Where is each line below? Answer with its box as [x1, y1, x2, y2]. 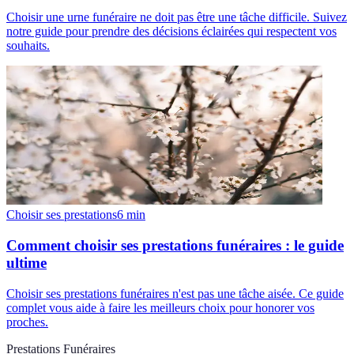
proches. [6, 314, 48, 329]
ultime [6, 254, 47, 271]
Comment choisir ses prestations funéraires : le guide [6, 236, 344, 254]
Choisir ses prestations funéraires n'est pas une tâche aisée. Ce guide [6, 286, 344, 300]
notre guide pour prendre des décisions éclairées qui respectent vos [6, 24, 337, 39]
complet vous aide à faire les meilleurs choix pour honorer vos [6, 300, 314, 314]
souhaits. [6, 39, 50, 53]
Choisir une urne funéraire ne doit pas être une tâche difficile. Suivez [6, 10, 347, 24]
